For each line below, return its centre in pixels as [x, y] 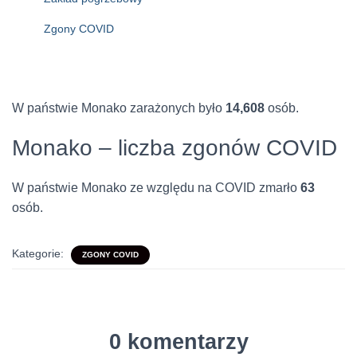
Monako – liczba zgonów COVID [175, 147]
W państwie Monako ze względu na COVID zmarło [156, 187]
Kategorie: [39, 253]
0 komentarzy [178, 341]
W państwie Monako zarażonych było [119, 108]
